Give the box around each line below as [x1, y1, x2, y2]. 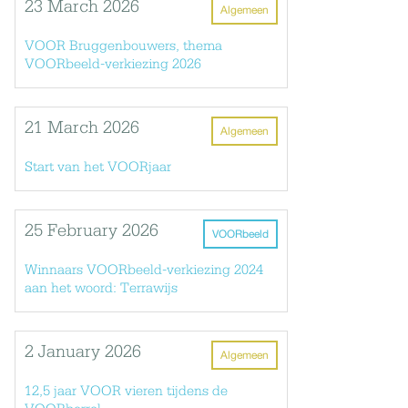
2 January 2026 [25, 343, 141, 362]
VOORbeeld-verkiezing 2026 [25, 57, 201, 72]
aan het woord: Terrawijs [25, 281, 178, 296]
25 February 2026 [25, 222, 158, 240]
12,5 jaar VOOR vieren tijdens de [25, 384, 228, 399]
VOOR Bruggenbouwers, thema [25, 39, 222, 54]
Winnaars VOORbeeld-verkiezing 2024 [25, 263, 263, 278]
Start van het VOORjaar [25, 160, 171, 175]
